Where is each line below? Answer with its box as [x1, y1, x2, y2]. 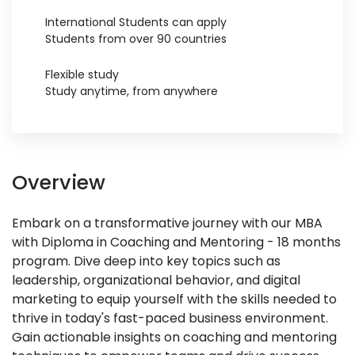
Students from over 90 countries [45, 31, 227, 47]
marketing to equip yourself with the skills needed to [12, 290, 337, 308]
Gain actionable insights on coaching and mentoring [12, 328, 337, 346]
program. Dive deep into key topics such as [12, 252, 281, 270]
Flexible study [45, 67, 119, 82]
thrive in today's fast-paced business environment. [12, 309, 328, 327]
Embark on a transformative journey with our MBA [12, 214, 323, 232]
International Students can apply [45, 14, 227, 30]
